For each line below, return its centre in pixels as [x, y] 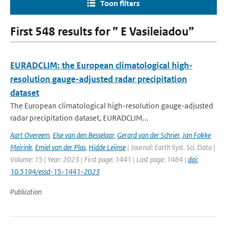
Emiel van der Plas [60, 147]
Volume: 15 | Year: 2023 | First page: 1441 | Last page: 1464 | [99, 159]
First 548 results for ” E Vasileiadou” [102, 32]
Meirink [21, 147]
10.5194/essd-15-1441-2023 [55, 172]
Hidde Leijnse [107, 147]
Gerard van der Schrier [148, 135]
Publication [26, 192]
